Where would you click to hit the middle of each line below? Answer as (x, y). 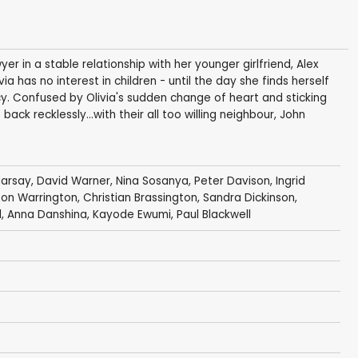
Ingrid (290, 181)
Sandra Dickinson (249, 198)
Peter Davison (232, 181)
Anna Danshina (47, 215)
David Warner (73, 181)
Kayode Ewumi (131, 215)
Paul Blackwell (213, 215)
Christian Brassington (140, 198)
